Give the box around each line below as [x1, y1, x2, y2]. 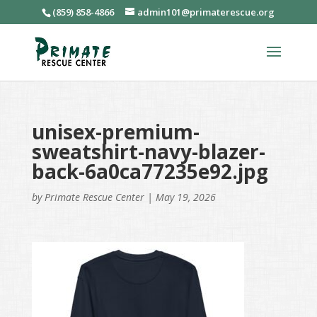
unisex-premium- [31, 117, 200, 145]
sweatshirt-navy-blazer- [31, 137, 265, 165]
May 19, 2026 [155, 190, 216, 204]
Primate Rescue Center [44, 190, 144, 204]
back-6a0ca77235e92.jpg [31, 157, 268, 185]
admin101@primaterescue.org [137, 5, 275, 18]
